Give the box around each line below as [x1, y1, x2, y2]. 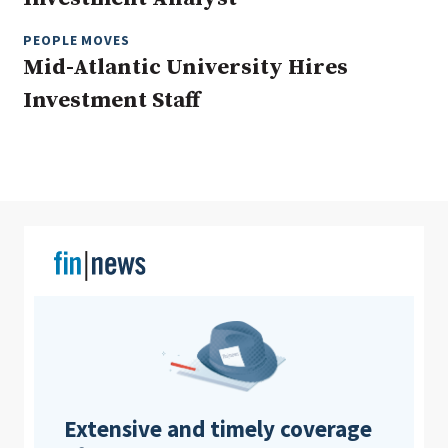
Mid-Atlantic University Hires [23, 54, 348, 82]
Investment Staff [23, 87, 200, 115]
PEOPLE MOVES [23, 31, 130, 50]
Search [346, 74, 399, 95]
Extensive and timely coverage [64, 414, 372, 444]
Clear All [233, 74, 289, 95]
